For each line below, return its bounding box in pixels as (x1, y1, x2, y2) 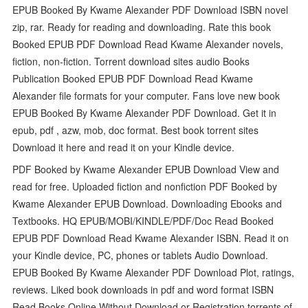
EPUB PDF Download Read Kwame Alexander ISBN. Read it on (12, 230, 289, 245)
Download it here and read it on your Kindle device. (12, 140, 235, 154)
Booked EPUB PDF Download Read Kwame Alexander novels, (12, 36, 284, 51)
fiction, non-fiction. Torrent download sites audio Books (12, 54, 250, 68)
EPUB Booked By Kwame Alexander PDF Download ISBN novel (12, 2, 289, 16)
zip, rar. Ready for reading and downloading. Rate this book (12, 19, 272, 34)
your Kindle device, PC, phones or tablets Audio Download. (12, 247, 269, 262)
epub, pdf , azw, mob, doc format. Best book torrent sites (12, 122, 259, 137)
